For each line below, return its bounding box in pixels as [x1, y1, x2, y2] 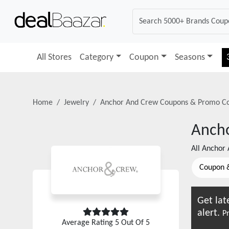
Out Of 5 [119, 219, 150, 227]
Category [80, 53, 113, 62]
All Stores [37, 53, 72, 62]
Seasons [174, 53, 205, 62]
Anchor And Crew [100, 99, 158, 107]
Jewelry [64, 99, 89, 107]
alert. [197, 208, 222, 218]
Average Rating [62, 219, 115, 227]
